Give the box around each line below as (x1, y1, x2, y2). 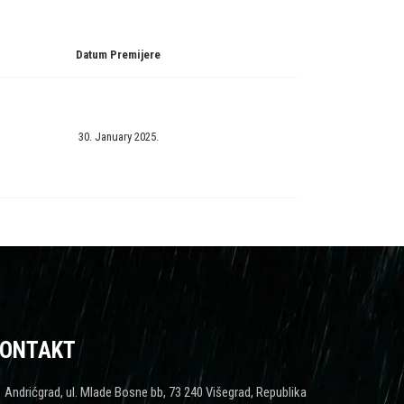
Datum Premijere (76, 48, 161, 61)
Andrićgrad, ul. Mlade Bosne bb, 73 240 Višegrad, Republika (5, 383, 307, 400)
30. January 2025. (78, 130, 159, 143)
